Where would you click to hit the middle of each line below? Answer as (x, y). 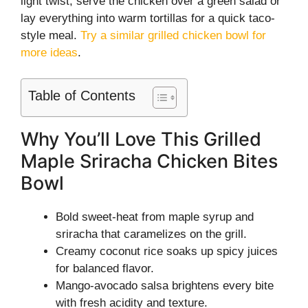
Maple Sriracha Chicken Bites (149, 161)
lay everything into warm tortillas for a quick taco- (148, 18)
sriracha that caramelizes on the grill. (151, 234)
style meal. (51, 35)
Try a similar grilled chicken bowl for (173, 35)
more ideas (49, 52)
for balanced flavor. (105, 268)
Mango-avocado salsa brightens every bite (165, 286)
